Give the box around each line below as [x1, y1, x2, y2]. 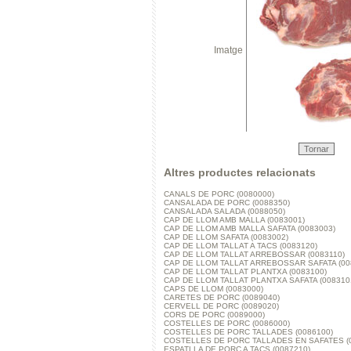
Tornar [303, 144, 329, 154]
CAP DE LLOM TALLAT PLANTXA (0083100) [164, 267, 327, 276]
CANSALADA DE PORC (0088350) [164, 198, 290, 207]
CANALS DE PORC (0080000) [164, 190, 274, 198]
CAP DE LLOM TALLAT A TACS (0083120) [164, 241, 317, 250]
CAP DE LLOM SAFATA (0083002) [164, 233, 288, 241]
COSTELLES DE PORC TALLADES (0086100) [164, 327, 333, 336]
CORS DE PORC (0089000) [164, 310, 265, 319]
